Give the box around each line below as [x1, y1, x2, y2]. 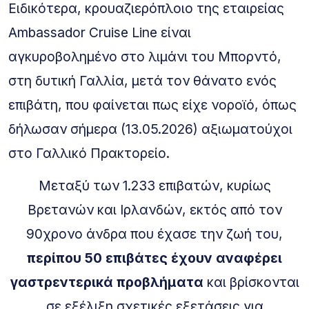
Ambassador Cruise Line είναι [8, 23, 191, 41]
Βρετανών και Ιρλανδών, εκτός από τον [27, 201, 282, 218]
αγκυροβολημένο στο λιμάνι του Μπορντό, [8, 48, 281, 65]
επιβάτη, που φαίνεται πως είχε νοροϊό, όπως [8, 96, 297, 113]
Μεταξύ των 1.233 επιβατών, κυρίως [38, 177, 271, 194]
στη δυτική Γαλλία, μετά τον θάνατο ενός [8, 72, 277, 89]
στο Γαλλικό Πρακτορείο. [8, 144, 170, 161]
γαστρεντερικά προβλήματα [10, 273, 203, 290]
